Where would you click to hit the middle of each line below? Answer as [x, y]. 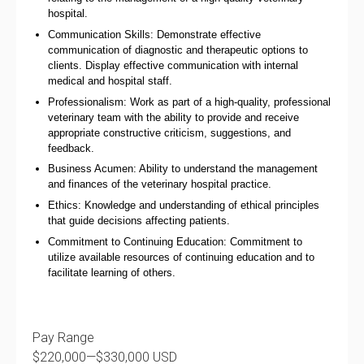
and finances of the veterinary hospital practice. [160, 184]
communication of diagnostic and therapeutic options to [178, 50]
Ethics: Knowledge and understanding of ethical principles [184, 205]
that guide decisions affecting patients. [139, 220]
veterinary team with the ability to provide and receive [174, 117]
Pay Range [63, 337]
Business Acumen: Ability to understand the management [183, 169]
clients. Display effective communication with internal [173, 65]
